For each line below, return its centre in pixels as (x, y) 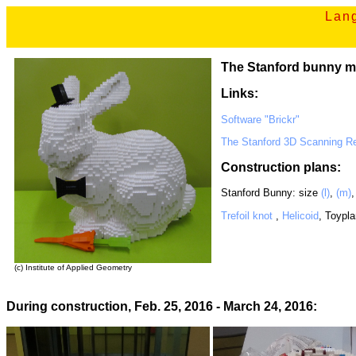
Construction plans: (281, 167)
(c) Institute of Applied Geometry (73, 267)
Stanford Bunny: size (271, 193)
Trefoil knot (248, 215)
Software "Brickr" (260, 119)
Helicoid (300, 215)
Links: (240, 94)
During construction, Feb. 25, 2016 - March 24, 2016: (162, 307)
